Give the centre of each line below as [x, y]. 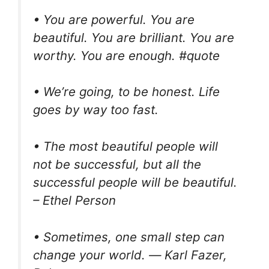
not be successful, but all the [117, 165]
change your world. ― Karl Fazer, [130, 255]
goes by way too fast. [96, 110]
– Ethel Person [74, 201]
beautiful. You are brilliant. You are [134, 37]
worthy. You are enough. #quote [126, 55]
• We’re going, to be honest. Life [126, 92]
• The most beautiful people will [125, 147]
